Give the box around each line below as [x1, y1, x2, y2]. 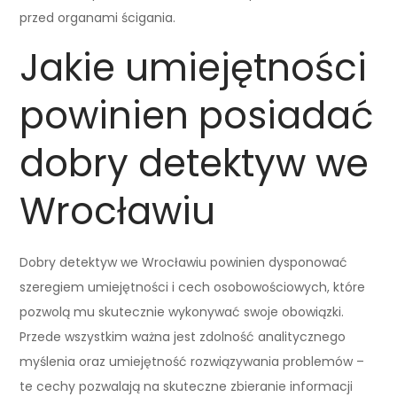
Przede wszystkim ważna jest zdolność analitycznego [19, 327, 346, 346]
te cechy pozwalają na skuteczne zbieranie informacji [19, 377, 354, 395]
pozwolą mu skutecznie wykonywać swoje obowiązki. [19, 302, 345, 321]
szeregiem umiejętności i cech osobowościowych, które [19, 277, 366, 296]
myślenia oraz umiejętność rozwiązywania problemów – [19, 352, 365, 370]
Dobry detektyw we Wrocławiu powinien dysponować [19, 253, 348, 271]
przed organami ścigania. [19, 8, 176, 27]
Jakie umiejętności [19, 41, 368, 94]
